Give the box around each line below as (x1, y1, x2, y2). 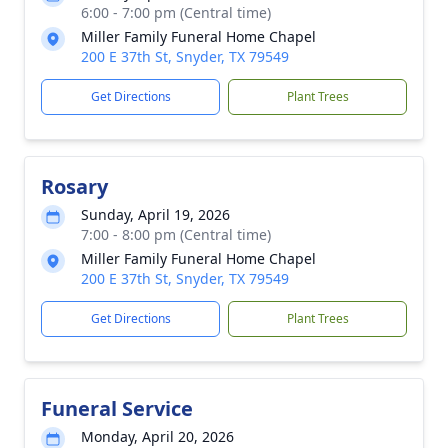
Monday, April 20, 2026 (81, 427, 234, 446)
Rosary (41, 173, 108, 200)
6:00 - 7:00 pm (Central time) (81, 3, 271, 22)
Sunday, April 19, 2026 (81, 205, 230, 224)
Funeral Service (41, 395, 193, 422)
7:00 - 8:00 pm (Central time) (81, 225, 271, 244)
